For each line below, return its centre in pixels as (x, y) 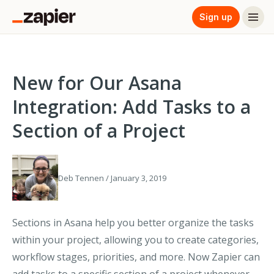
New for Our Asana (97, 83)
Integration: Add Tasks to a (131, 107)
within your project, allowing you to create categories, (135, 240)
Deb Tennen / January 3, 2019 (112, 178)
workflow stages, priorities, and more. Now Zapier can (136, 257)
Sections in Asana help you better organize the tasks (133, 223)
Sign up (216, 17)
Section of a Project (99, 131)
